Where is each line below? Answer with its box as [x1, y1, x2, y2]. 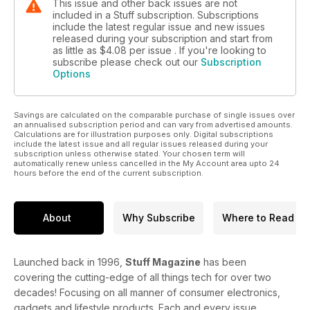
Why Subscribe [122, 212, 195, 224]
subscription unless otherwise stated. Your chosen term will [14, 148, 245, 158]
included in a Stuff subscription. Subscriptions [53, 8, 259, 21]
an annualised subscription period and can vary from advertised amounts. [14, 119, 293, 129]
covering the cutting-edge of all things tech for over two [14, 271, 271, 283]
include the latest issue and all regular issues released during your [14, 138, 268, 149]
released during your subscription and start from [53, 32, 273, 44]
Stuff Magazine [125, 255, 201, 268]
